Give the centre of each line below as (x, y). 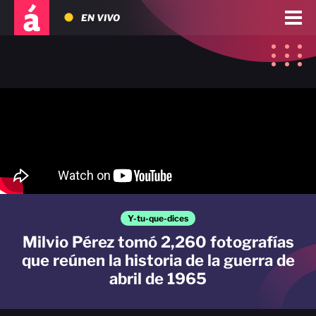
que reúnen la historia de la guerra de (158, 260)
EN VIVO (101, 18)
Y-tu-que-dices (158, 218)
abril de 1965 (158, 279)
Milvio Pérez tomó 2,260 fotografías (158, 242)
